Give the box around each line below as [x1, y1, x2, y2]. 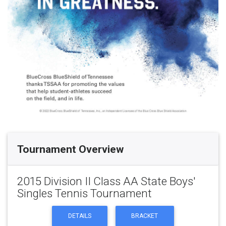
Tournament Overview [17, 143, 124, 156]
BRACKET [131, 212, 158, 220]
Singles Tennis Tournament [17, 186, 152, 200]
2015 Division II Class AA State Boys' [17, 174, 196, 188]
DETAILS [68, 212, 91, 220]
